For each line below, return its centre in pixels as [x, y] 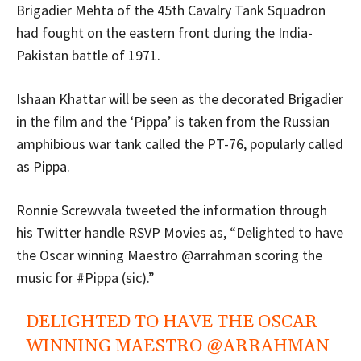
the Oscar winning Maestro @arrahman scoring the [169, 255]
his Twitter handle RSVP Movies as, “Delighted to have [180, 232]
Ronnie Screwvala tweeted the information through [172, 210]
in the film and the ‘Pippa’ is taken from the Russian [173, 121]
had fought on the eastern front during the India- [164, 32]
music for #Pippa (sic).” [85, 277]
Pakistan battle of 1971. [88, 55]
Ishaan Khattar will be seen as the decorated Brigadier [180, 98]
